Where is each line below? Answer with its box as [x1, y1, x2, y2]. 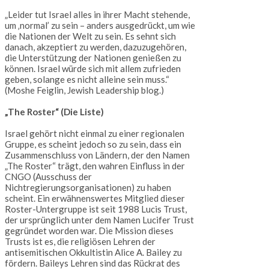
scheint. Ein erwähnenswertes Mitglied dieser [5, 193, 185, 204]
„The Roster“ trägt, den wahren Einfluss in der [5, 160, 185, 172]
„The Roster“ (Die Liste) [5, 106, 104, 118]
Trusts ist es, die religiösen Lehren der [5, 236, 156, 247]
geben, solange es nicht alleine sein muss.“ [5, 74, 169, 85]
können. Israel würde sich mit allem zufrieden [5, 63, 181, 74]
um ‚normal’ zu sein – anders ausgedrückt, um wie [5, 20, 195, 31]
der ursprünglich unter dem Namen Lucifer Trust [5, 214, 194, 226]
